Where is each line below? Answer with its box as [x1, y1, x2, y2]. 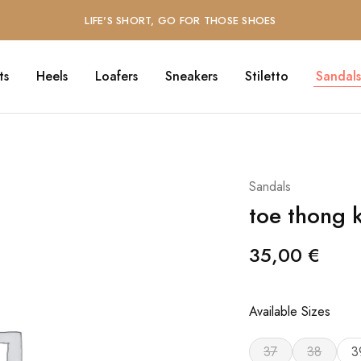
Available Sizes [248, 302, 330, 321]
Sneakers [164, 67, 218, 85]
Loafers [94, 67, 138, 85]
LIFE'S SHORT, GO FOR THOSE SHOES [85, 12, 276, 28]
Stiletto [244, 67, 288, 85]
